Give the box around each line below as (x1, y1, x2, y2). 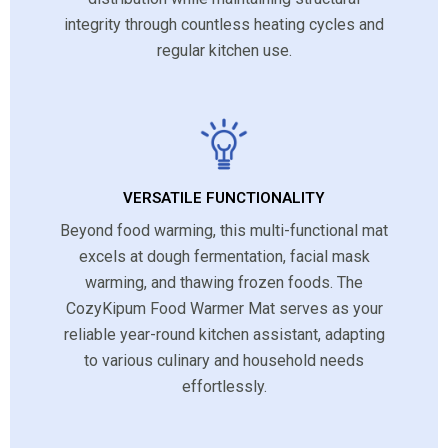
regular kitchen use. (156, 40, 292, 60)
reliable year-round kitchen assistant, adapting (63, 324, 385, 344)
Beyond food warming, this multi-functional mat (60, 220, 388, 240)
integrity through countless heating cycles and (64, 14, 384, 34)
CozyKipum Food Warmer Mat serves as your (65, 298, 383, 318)
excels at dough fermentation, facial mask (78, 246, 370, 266)
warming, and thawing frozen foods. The (85, 272, 363, 292)
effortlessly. (181, 376, 267, 396)
